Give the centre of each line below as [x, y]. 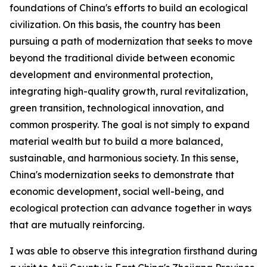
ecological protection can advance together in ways [131, 208]
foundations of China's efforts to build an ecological [129, 8]
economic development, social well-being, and [117, 191]
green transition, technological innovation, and [117, 108]
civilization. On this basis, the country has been [115, 24]
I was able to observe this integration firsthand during [133, 251]
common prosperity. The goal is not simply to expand [130, 125]
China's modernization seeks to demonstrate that [122, 175]
